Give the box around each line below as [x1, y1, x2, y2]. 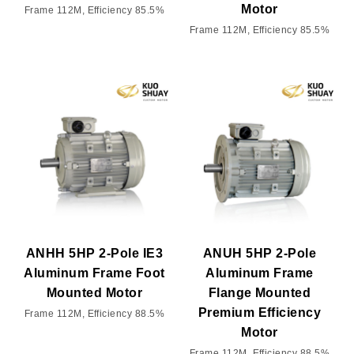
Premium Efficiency [198, 305, 322, 319]
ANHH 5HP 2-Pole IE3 [25, 246, 164, 260]
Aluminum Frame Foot [24, 265, 165, 280]
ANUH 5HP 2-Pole [202, 246, 317, 260]
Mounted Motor [46, 285, 143, 299]
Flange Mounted [208, 285, 311, 299]
